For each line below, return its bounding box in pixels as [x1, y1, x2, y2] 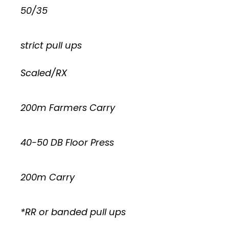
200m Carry [20, 171, 75, 184]
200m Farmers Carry [20, 101, 115, 114]
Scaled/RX [20, 66, 67, 79]
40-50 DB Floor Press [20, 136, 114, 149]
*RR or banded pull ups [20, 205, 126, 218]
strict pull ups [20, 39, 82, 52]
